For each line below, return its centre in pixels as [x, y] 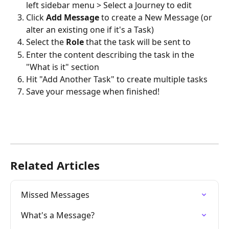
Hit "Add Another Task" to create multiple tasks [117, 79]
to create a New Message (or [157, 18]
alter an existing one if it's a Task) [90, 30]
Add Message [73, 18]
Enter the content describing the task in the [111, 54]
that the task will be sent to [137, 42]
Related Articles [55, 165]
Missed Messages [55, 195]
